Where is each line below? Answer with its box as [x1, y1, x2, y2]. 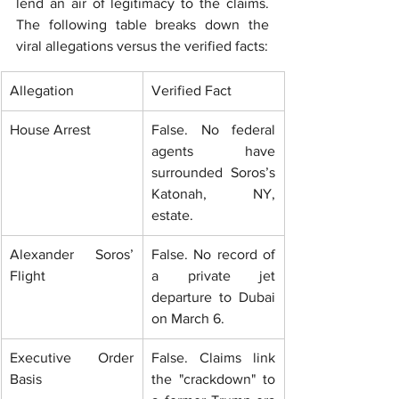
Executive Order [10, 350, 134, 366]
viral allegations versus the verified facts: [16, 38, 268, 54]
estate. [151, 208, 193, 224]
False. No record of [151, 247, 275, 263]
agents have [151, 143, 275, 159]
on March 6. [151, 311, 224, 327]
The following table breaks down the [16, 17, 269, 33]
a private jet [151, 268, 275, 284]
